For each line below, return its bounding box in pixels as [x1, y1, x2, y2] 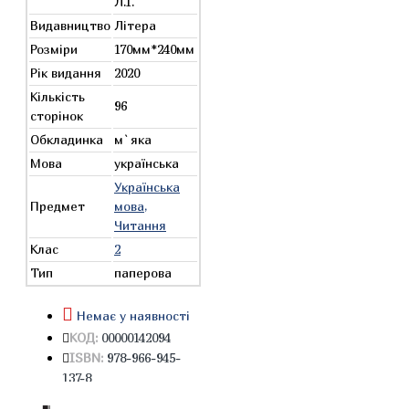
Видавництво [30, 17, 110, 33]
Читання [114, 217, 166, 233]
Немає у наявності [77, 308, 190, 323]
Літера [114, 17, 156, 33]
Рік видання [30, 65, 101, 80]
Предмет [30, 198, 85, 214]
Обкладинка [30, 131, 103, 147]
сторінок [30, 108, 83, 123]
